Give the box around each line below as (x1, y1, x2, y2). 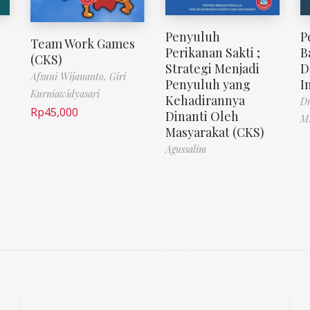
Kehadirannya (165, 92, 245, 109)
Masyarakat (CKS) (165, 124, 264, 141)
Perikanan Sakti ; (165, 44, 260, 62)
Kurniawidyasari (30, 86, 100, 100)
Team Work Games (30, 35, 135, 52)
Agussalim (165, 143, 206, 156)
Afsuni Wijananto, (30, 69, 109, 83)
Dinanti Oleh (165, 108, 239, 125)
